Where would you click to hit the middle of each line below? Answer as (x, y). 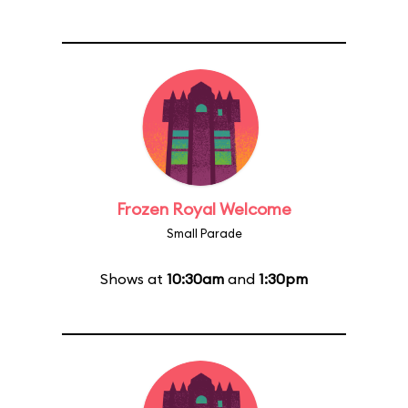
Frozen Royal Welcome (204, 209)
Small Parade (204, 233)
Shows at (133, 279)
